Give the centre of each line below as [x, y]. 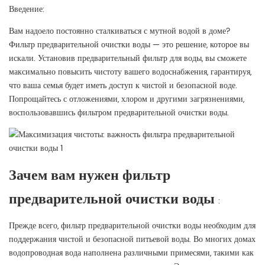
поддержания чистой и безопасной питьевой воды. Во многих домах [132, 239]
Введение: [27, 9]
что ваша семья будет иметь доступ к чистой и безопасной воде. [123, 85]
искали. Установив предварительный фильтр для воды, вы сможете [128, 58]
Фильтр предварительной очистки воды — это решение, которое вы [129, 45]
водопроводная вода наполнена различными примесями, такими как [131, 253]
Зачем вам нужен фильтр [90, 175]
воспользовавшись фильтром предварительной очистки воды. [119, 113]
